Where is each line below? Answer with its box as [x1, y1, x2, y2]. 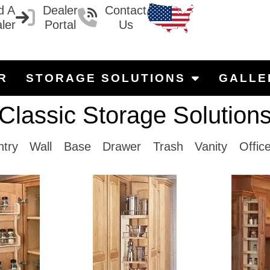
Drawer [102, 140, 142, 153]
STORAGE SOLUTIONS [25, 72, 186, 84]
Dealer [43, 4, 78, 17]
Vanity [195, 140, 228, 153]
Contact [105, 4, 146, 17]
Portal [45, 18, 76, 31]
